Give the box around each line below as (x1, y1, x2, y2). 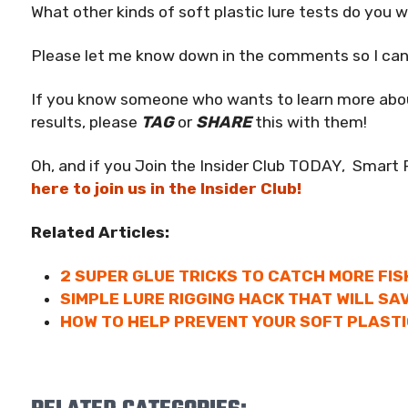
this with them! (251, 113, 367, 132)
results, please (31, 113, 141, 132)
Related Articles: (31, 222, 169, 241)
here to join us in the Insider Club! (31, 179, 301, 199)
